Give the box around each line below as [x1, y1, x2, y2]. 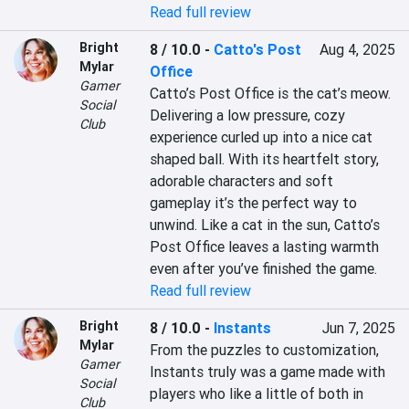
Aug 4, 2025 [319, 40, 395, 58]
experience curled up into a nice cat [150, 128, 373, 146]
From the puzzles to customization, [150, 341, 380, 359]
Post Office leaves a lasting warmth [150, 237, 380, 256]
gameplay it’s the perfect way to [150, 194, 358, 212]
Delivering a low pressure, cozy [150, 106, 346, 124]
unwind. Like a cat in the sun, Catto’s [150, 215, 381, 234]
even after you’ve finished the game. [150, 259, 378, 278]
